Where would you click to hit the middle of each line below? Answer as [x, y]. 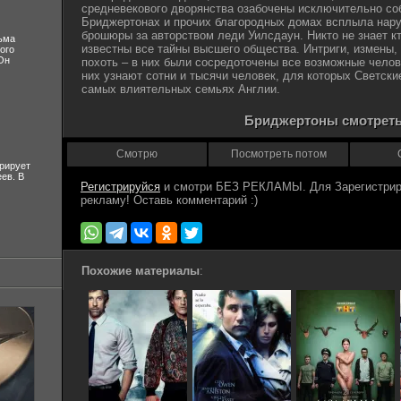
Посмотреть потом [278, 154]
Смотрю [137, 154]
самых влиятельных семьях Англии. [181, 89]
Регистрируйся [120, 187]
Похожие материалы [141, 271]
